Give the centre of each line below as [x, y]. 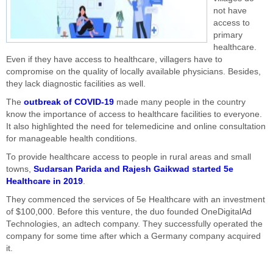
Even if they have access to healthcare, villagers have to [114, 59]
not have [230, 11]
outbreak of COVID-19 [69, 102]
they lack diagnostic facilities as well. [76, 84]
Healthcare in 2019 [44, 181]
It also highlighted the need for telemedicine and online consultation [136, 126]
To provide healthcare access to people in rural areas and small [129, 157]
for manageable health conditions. [72, 139]
